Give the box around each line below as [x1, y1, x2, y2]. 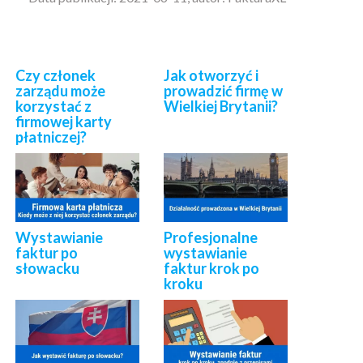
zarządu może [15, 81, 106, 100]
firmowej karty [15, 112, 113, 130]
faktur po [15, 244, 79, 263]
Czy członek [15, 66, 96, 84]
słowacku [15, 259, 80, 278]
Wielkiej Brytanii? [164, 96, 279, 115]
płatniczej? [15, 127, 88, 146]
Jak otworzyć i [164, 66, 259, 84]
